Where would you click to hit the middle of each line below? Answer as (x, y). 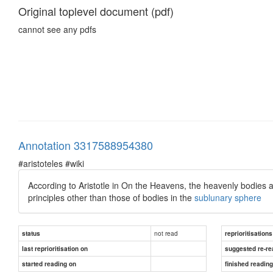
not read (166, 233)
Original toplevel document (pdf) (96, 11)
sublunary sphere (228, 197)
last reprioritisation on (55, 248)
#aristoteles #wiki (51, 163)
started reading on (49, 264)
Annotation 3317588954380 (86, 145)
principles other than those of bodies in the (111, 197)
